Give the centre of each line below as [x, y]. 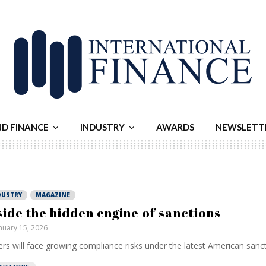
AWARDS [175, 127]
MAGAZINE [53, 195]
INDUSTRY [102, 127]
